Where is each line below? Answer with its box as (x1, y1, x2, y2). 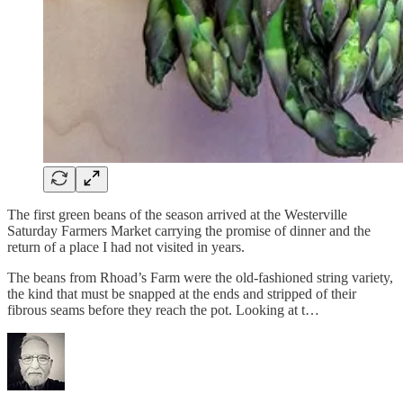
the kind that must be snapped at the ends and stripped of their (7, 285, 356, 301)
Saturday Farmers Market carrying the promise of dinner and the (7, 222, 371, 238)
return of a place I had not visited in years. (7, 238, 245, 255)
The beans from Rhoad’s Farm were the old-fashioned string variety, (7, 269, 393, 285)
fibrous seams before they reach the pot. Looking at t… (7, 301, 319, 318)
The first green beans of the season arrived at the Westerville (7, 206, 347, 222)
